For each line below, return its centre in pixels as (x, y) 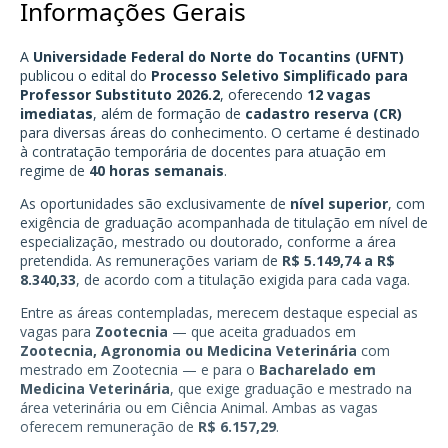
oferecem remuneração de (109, 426)
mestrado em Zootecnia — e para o (139, 369)
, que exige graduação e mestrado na (291, 388)
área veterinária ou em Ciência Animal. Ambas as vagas (199, 407)
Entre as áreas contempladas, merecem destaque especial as (219, 312)
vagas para (57, 331)
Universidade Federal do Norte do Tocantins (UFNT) (218, 56)
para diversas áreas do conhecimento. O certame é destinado (220, 132)
